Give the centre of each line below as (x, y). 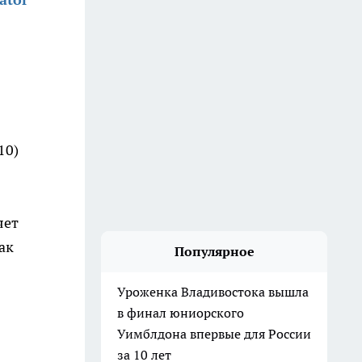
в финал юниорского (181, 313)
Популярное (214, 251)
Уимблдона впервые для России (214, 334)
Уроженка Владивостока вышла (213, 292)
